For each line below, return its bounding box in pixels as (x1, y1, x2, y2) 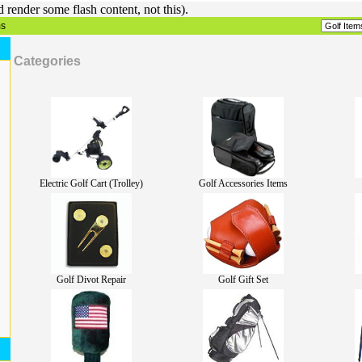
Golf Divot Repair (57, 274, 126, 285)
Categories (14, 54, 81, 68)
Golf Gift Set (218, 274, 268, 285)
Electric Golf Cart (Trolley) (40, 178, 143, 189)
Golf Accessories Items (199, 178, 288, 189)
